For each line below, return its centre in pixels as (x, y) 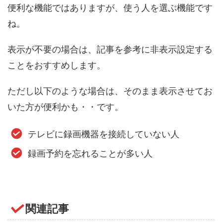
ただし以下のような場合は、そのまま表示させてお (110, 91)
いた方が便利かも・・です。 (65, 107)
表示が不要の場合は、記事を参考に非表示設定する (110, 49)
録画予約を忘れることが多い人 (90, 154)
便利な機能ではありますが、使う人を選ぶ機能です (110, 7)
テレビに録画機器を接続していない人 (103, 134)
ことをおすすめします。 (56, 65)
